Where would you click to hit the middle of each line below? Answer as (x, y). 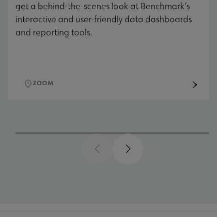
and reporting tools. (54, 32)
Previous (112, 148)
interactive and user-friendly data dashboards (104, 19)
